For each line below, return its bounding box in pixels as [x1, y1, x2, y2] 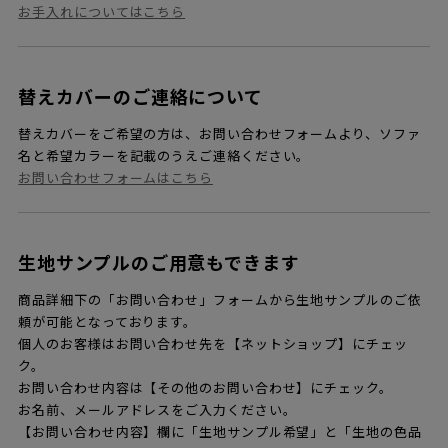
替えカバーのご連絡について [18, 87, 264, 109]
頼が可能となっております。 [18, 315, 198, 331]
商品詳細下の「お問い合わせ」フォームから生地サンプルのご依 [18, 293, 422, 309]
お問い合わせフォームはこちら [18, 171, 213, 187]
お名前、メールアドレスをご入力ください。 [18, 403, 297, 419]
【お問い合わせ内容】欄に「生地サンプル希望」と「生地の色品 [18, 425, 422, 441]
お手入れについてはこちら [18, 5, 186, 21]
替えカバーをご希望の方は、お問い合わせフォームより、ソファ [18, 127, 421, 143]
